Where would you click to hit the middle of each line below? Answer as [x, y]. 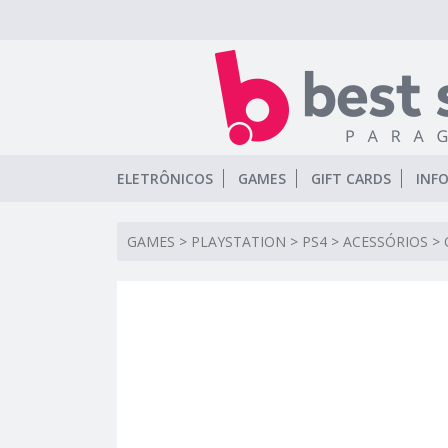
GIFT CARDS [351, 178]
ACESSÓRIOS [385, 241]
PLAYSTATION [238, 241]
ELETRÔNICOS [165, 178]
